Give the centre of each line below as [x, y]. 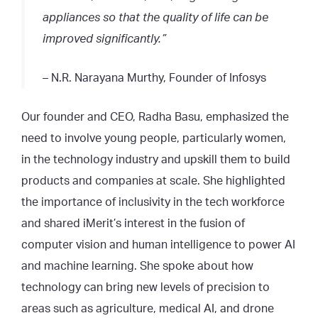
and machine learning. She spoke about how [137, 266]
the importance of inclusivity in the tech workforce [153, 202]
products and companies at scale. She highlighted [153, 181]
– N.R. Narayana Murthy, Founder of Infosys [154, 78]
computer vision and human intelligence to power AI [158, 245]
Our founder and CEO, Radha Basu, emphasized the [155, 117]
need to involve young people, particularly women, [154, 138]
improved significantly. [102, 39]
